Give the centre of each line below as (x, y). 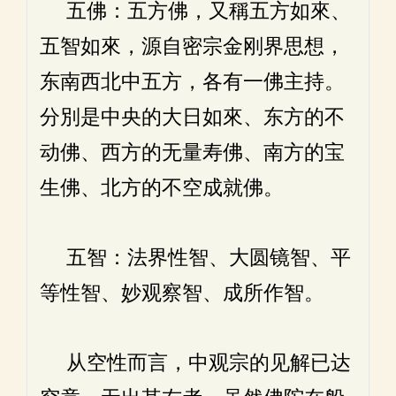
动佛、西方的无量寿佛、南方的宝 (192, 152)
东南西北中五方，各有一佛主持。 (192, 82)
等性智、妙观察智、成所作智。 (182, 293)
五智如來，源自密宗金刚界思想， (192, 46)
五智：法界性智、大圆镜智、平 (195, 258)
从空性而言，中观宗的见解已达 (195, 363)
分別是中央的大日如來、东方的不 (192, 117)
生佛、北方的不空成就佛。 (162, 188)
